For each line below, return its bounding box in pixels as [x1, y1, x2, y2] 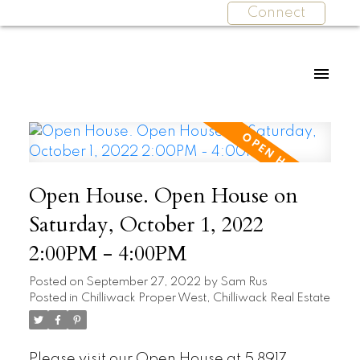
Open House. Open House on [28, 181, 298, 211]
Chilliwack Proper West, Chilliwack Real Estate [80, 292, 330, 304]
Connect [247, 6, 305, 21]
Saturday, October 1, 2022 [28, 210, 264, 239]
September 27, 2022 [85, 276, 201, 288]
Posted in [28, 292, 78, 304]
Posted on [28, 276, 86, 288]
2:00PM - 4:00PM [28, 239, 186, 268]
